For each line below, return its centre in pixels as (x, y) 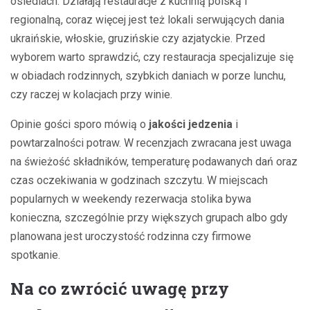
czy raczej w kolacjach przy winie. (91, 95)
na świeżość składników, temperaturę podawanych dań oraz (154, 162)
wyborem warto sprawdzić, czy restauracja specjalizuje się (152, 57)
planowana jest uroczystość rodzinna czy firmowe (131, 237)
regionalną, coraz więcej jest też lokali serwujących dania (147, 20)
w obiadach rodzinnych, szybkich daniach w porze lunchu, (148, 76)
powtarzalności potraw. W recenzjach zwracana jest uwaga (151, 143)
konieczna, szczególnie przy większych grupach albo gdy (149, 218)
